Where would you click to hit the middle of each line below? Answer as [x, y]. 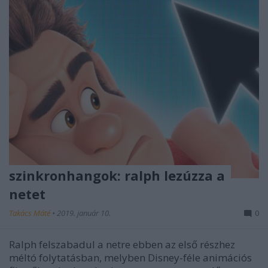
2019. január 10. [84, 213]
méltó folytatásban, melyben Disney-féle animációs [130, 257]
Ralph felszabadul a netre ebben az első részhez [122, 244]
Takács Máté [31, 213]
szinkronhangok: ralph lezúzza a [117, 175]
